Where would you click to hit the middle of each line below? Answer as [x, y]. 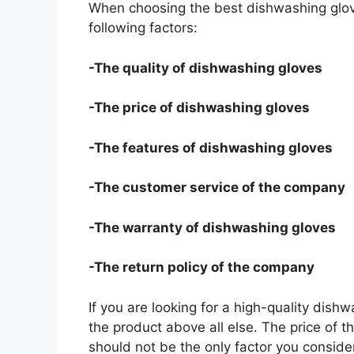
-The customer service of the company [217, 188]
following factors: [143, 28]
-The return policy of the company [201, 267]
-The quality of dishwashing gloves [205, 68]
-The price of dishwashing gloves [199, 108]
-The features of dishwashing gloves [211, 147]
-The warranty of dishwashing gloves [212, 227]
